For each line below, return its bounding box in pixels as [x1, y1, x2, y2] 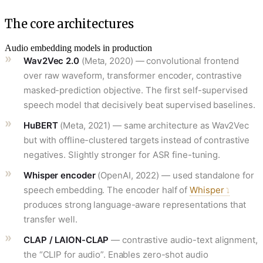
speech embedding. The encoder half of [23, 184, 190, 195]
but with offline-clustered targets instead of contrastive [23, 134, 250, 146]
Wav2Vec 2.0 [23, 55, 79, 66]
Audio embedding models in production [5, 42, 152, 53]
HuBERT [23, 119, 58, 131]
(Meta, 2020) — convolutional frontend [79, 55, 240, 66]
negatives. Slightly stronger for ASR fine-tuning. [23, 149, 221, 160]
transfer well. [23, 213, 77, 225]
